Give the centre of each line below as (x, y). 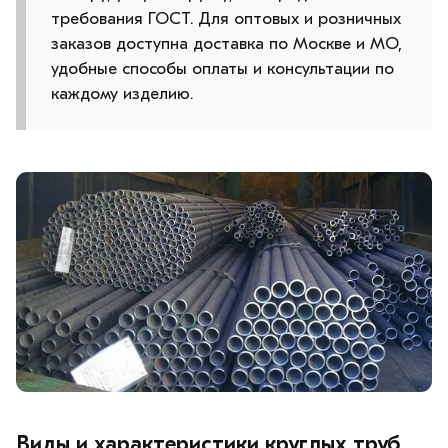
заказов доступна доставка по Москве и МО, (226, 43)
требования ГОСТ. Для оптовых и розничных (226, 18)
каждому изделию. (122, 93)
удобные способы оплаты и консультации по (222, 68)
